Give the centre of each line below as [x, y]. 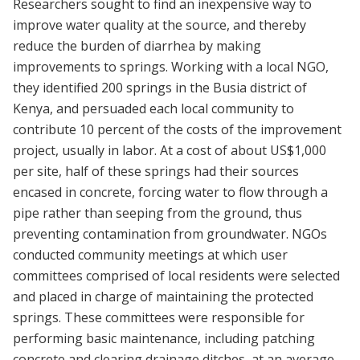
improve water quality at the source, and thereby [160, 25]
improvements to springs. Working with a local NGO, [171, 67]
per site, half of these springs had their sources [156, 172]
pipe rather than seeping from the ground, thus [157, 213]
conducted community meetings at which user [150, 255]
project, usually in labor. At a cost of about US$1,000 [170, 151]
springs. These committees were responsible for [159, 318]
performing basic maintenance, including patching [164, 339]
